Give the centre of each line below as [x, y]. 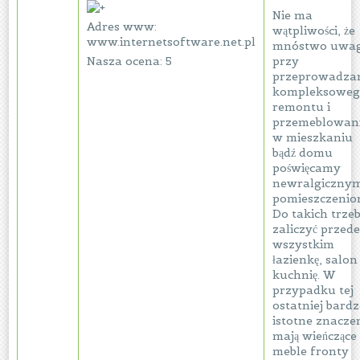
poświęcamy [307, 168]
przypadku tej [313, 290]
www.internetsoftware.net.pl [172, 42]
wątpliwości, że [314, 31]
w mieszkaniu [313, 137]
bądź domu [303, 153]
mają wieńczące [315, 336]
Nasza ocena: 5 [130, 61]
